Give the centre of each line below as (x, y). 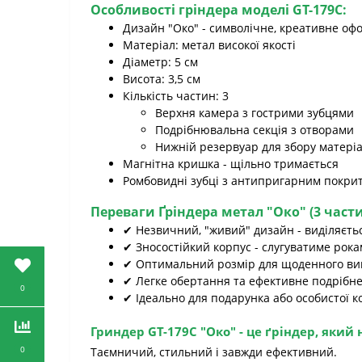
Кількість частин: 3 (176, 96)
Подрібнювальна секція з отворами (255, 130)
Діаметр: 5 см (160, 62)
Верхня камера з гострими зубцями (255, 113)
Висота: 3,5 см (162, 79)
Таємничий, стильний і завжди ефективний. (214, 352)
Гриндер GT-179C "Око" (163, 331)
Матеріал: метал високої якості (209, 45)
